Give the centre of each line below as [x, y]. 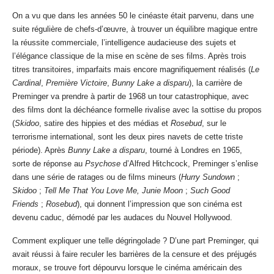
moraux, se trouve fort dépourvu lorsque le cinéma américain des [127, 268]
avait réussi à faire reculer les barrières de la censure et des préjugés [135, 254]
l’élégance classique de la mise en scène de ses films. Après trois [129, 56]
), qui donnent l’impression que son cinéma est [160, 204]
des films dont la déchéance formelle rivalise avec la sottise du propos [137, 110]
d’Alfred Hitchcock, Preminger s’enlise [189, 164]
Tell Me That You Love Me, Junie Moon [115, 191]
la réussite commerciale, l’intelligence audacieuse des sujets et [124, 43]
